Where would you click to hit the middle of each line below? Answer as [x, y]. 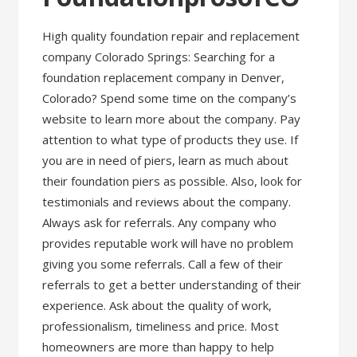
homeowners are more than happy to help [159, 347]
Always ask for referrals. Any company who [160, 222]
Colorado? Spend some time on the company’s [170, 98]
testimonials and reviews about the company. [167, 202]
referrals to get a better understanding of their [172, 284]
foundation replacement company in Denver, [164, 77]
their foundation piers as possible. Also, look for [173, 181]
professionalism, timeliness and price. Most [161, 326]
